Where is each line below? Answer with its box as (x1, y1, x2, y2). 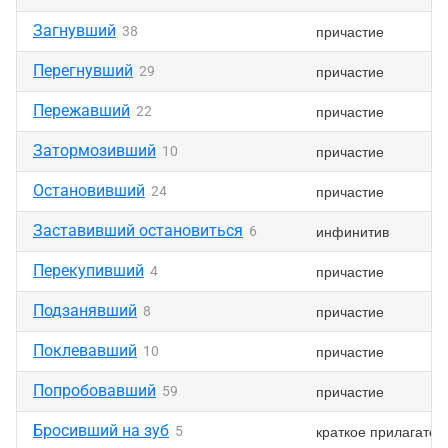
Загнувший (33, 21, 116, 40)
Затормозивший (33, 141, 156, 160)
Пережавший (33, 101, 130, 120)
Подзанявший (33, 301, 137, 320)
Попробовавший (33, 381, 156, 400)
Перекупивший (33, 261, 144, 280)
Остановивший (33, 181, 145, 200)
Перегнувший (33, 61, 133, 80)
